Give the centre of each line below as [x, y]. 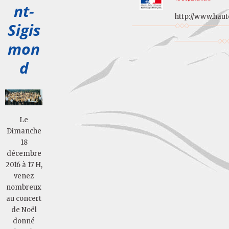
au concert [24, 198]
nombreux [24, 187]
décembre [24, 153]
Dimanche [24, 131]
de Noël [24, 210]
